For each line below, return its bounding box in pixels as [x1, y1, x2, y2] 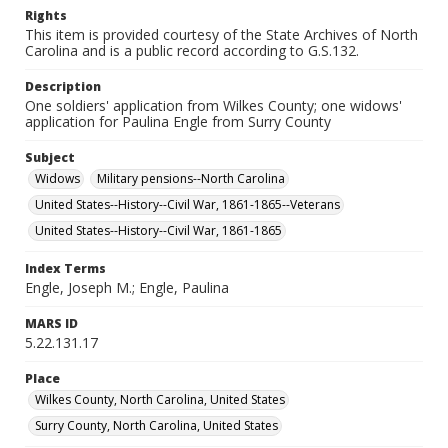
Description [25, 78, 101, 95]
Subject [25, 149, 75, 166]
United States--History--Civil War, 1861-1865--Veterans [35, 196, 340, 213]
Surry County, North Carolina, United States [35, 417, 278, 434]
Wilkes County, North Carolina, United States [35, 391, 285, 408]
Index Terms [25, 260, 106, 277]
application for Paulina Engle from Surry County [25, 112, 331, 131]
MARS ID [25, 315, 78, 332]
